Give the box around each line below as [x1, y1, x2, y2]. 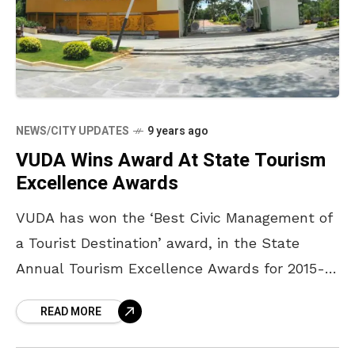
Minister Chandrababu [16, 311, 167, 328]
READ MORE [40, 303, 101, 321]
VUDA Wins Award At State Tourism [16, 147, 326, 175]
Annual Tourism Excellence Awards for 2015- [16, 260, 325, 277]
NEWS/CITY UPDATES [16, 123, 129, 140]
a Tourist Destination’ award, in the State [16, 235, 300, 252]
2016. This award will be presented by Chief [16, 285, 315, 303]
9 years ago [147, 123, 208, 140]
